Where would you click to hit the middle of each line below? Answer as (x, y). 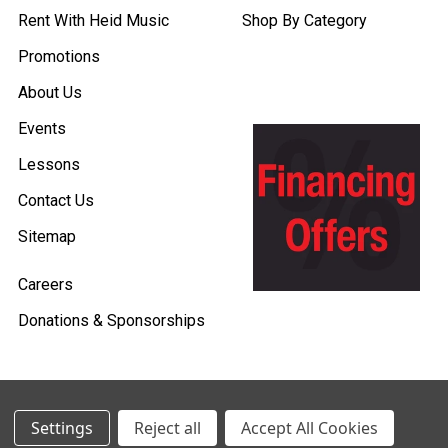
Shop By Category (304, 20)
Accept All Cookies (309, 428)
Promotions (59, 56)
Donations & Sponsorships (111, 320)
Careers (45, 284)
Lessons (49, 164)
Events (42, 128)
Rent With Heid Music (93, 20)
